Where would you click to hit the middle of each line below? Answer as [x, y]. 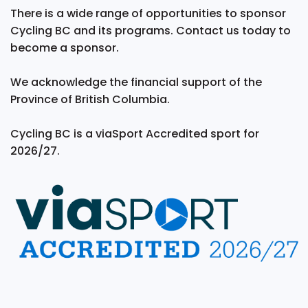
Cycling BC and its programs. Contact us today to [150, 30]
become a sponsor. [64, 47]
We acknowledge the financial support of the [136, 82]
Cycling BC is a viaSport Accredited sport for [134, 133]
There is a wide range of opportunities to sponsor [148, 13]
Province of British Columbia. [90, 99]
